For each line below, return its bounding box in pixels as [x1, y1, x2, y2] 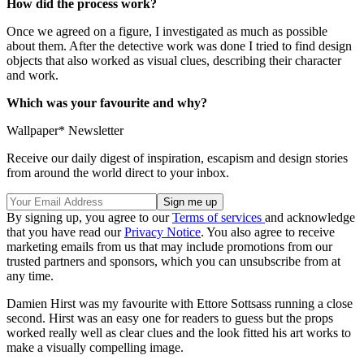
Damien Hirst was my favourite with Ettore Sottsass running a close [6, 297, 353, 311]
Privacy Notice [124, 225, 201, 240]
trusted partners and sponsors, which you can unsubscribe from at [6, 254, 340, 269]
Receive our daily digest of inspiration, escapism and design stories [6, 151, 348, 166]
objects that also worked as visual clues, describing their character [6, 54, 341, 68]
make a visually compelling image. [6, 340, 184, 355]
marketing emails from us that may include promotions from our [6, 240, 332, 254]
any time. [6, 269, 54, 284]
